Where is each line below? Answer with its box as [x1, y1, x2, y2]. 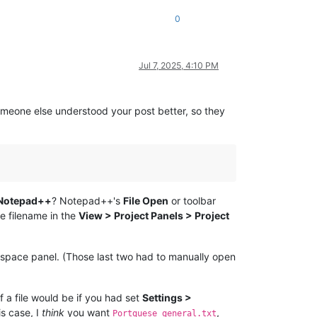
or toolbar [168, 195, 216, 207]
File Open [123, 195, 168, 207]
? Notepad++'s [52, 195, 123, 207]
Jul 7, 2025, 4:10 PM [139, 60, 219, 71]
